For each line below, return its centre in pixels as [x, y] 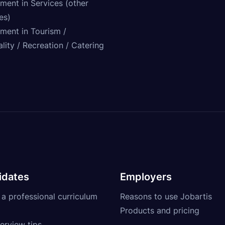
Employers [146, 177]
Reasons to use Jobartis [166, 196]
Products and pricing [160, 210]
